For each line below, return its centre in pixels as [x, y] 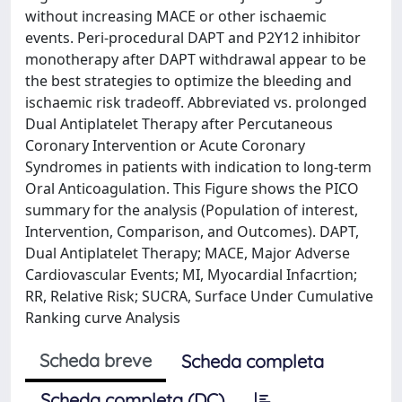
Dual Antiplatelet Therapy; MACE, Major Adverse [188, 253]
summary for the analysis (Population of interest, [192, 210]
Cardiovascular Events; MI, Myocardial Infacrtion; [191, 275]
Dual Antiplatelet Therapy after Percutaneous [179, 124]
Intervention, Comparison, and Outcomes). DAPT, [192, 232]
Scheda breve [96, 360]
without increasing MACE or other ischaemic [176, 16]
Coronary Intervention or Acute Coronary [165, 145]
